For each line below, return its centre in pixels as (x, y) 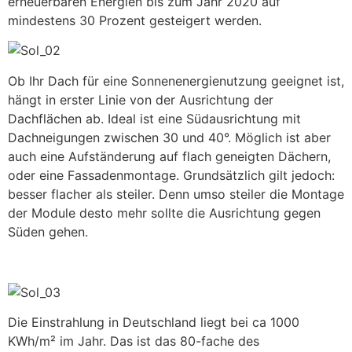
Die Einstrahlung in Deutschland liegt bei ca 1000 (154, 322)
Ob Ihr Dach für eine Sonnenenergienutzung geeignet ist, (176, 81)
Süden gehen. (48, 231)
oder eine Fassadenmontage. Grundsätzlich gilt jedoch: (171, 175)
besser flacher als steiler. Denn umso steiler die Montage (176, 194)
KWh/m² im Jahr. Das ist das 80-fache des (134, 341)
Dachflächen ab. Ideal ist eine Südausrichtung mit (154, 118)
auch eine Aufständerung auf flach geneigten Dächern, (169, 156)
